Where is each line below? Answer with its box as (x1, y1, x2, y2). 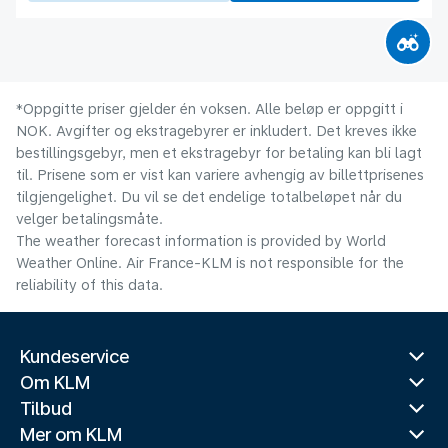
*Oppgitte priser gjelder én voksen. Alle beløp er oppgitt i (16, 100, 403, 117)
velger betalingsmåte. (16, 210, 163, 227)
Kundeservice (20, 346, 129, 367)
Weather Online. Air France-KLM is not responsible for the (16, 254, 404, 271)
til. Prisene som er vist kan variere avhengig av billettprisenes (16, 166, 424, 183)
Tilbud (20, 398, 72, 419)
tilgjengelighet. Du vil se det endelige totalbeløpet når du (16, 188, 402, 205)
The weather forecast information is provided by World (16, 232, 386, 249)
